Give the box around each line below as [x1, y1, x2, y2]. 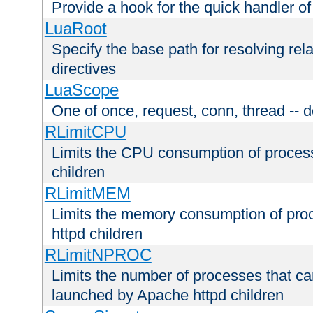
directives [52, 59, 116, 78]
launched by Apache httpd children [52, 286, 284, 304]
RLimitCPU [44, 122, 126, 141]
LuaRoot [44, 18, 107, 38]
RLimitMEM [44, 183, 131, 203]
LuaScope [44, 80, 119, 99]
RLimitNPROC [44, 245, 152, 264]
